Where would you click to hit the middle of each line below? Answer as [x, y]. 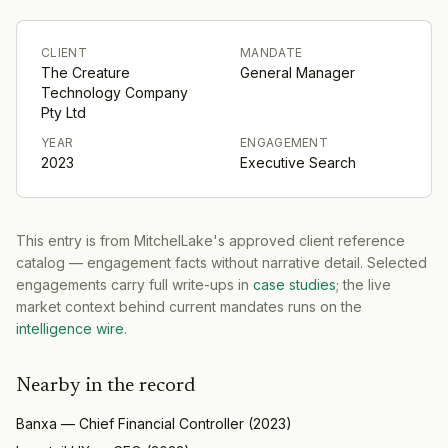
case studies [294, 284]
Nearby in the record [105, 385]
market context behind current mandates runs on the [189, 306]
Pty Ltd [63, 112]
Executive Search [298, 162]
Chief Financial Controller [161, 423]
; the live [363, 284]
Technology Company [114, 92]
